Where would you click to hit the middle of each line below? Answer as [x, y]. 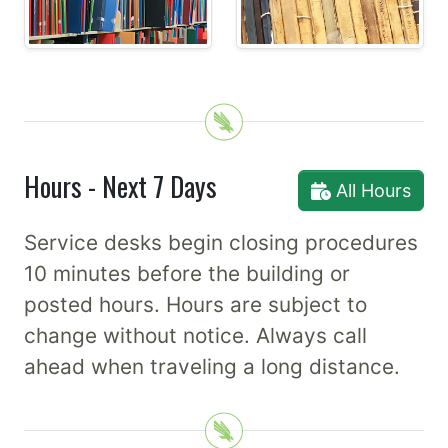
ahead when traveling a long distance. [212, 367]
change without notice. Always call [195, 336]
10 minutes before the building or [187, 274]
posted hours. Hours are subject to [195, 305]
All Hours [371, 191]
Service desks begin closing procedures [221, 243]
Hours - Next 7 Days [120, 186]
